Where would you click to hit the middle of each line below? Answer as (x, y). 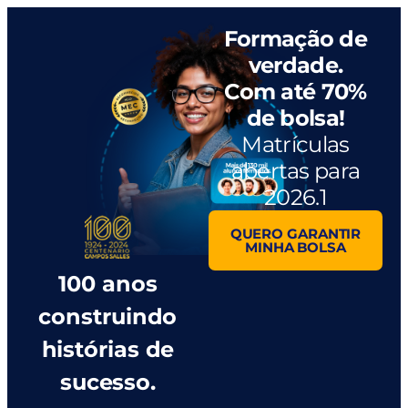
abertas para (296, 171)
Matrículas (296, 144)
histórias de (108, 349)
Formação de (296, 39)
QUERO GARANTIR (296, 234)
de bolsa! (296, 118)
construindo (108, 316)
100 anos (108, 283)
